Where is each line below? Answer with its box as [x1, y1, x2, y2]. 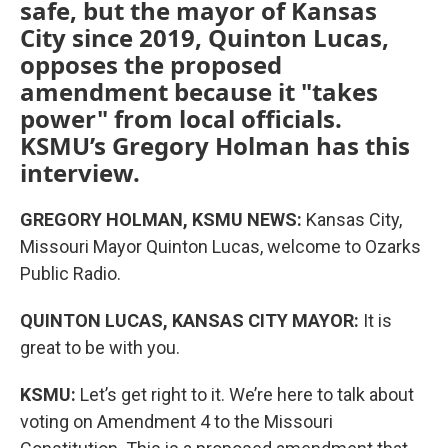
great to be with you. [20, 336, 180, 358]
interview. [20, 155, 140, 189]
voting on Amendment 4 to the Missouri [20, 410, 333, 432]
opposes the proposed [20, 47, 282, 81]
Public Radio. [20, 262, 121, 284]
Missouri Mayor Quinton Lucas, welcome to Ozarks [20, 235, 421, 257]
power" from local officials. [20, 101, 342, 135]
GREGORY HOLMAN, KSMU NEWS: [20, 208, 302, 230]
